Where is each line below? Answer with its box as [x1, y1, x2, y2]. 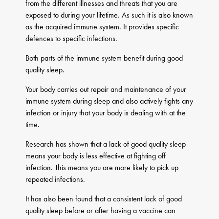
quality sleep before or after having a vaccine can [25, 205, 176, 216]
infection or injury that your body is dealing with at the [25, 108, 186, 118]
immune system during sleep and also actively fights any [25, 96, 194, 107]
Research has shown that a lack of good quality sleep [25, 139, 186, 150]
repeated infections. [25, 174, 86, 185]
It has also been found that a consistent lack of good [25, 194, 182, 204]
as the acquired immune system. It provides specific [25, 22, 179, 32]
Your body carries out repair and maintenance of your [25, 84, 187, 95]
